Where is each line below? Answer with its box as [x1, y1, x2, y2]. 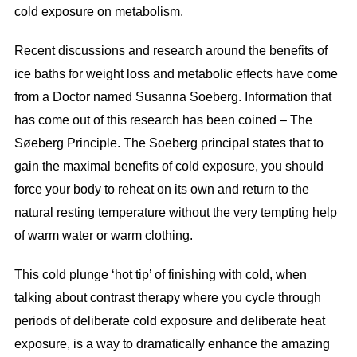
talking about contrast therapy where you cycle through [14, 290, 321, 304]
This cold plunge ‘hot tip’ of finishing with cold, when [14, 267, 307, 281]
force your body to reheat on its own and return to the [14, 182, 309, 196]
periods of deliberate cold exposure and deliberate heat [14, 313, 325, 328]
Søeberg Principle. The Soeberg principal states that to [14, 135, 324, 150]
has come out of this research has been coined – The [14, 112, 312, 127]
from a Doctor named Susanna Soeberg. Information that [14, 89, 331, 104]
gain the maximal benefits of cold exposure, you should [14, 159, 324, 173]
